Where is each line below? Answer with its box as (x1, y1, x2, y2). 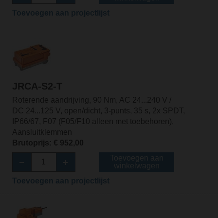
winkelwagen (113, 161, 160, 170)
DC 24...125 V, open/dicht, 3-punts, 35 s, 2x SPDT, (12, 106, 185, 115)
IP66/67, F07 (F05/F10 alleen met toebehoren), (12, 117, 174, 126)
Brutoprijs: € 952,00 (12, 138, 84, 147)
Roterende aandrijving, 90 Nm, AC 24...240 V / (12, 95, 171, 104)
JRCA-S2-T (12, 80, 62, 91)
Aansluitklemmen (12, 127, 72, 136)
